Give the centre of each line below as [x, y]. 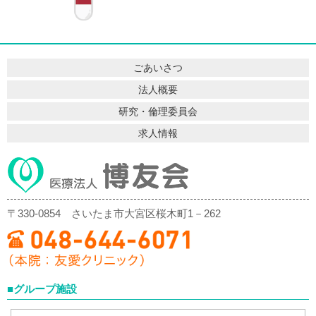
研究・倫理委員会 [158, 112]
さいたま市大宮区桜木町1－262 [146, 214]
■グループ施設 [42, 288]
